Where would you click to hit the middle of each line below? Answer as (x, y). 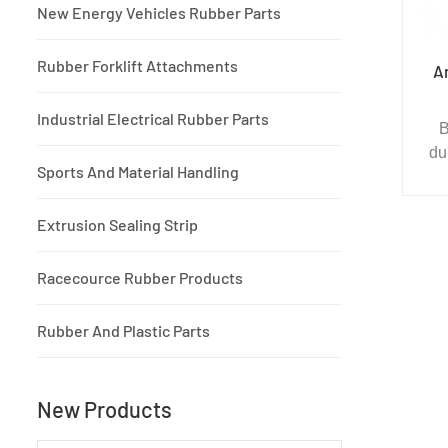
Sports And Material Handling (138, 172)
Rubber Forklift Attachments (137, 66)
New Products (104, 409)
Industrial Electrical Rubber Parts (153, 119)
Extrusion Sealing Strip (117, 225)
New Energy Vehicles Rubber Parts (159, 13)
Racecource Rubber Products (140, 278)
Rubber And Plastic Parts (123, 331)
